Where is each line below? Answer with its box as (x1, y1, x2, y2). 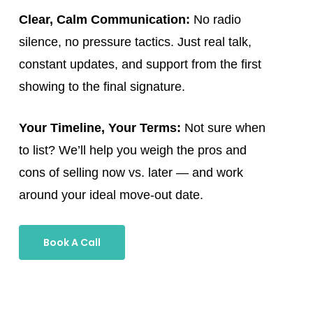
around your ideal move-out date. (18, 187, 203, 202)
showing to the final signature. (18, 79, 185, 94)
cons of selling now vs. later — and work (18, 165, 243, 180)
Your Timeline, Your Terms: (18, 120, 181, 135)
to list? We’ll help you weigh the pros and (18, 143, 247, 157)
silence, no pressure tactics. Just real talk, (18, 34, 252, 49)
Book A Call (43, 235, 101, 249)
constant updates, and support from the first (18, 57, 261, 71)
